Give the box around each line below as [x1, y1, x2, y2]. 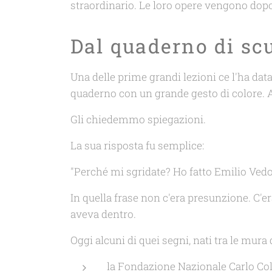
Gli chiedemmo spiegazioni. [70, 112, 206, 126]
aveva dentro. [70, 207, 136, 221]
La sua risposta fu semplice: [70, 138, 204, 152]
